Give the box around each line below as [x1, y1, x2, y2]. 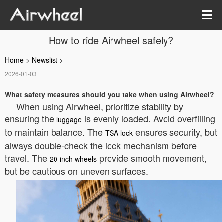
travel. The [5, 151, 50, 164]
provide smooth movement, [97, 151, 207, 164]
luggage [56, 114, 82, 124]
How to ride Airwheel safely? [49, 33, 173, 47]
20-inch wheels [50, 154, 97, 164]
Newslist [32, 55, 57, 65]
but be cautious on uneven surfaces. [5, 165, 148, 177]
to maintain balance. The [5, 125, 105, 138]
